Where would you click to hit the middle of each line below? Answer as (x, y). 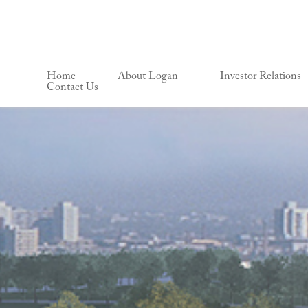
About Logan (148, 76)
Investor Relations (261, 76)
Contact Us (73, 87)
